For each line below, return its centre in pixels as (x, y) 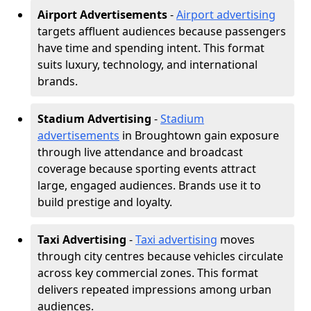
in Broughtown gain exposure (199, 135)
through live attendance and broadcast (140, 152)
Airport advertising (226, 15)
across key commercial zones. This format (148, 273)
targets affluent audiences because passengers (162, 31)
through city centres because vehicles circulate (160, 256)
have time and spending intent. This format (151, 48)
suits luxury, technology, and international (148, 65)
